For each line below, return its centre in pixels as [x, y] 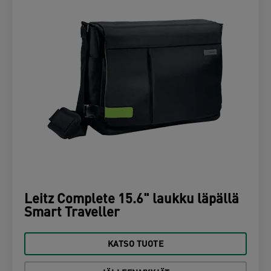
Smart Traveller [72, 213]
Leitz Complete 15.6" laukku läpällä [132, 200]
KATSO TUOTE [135, 245]
